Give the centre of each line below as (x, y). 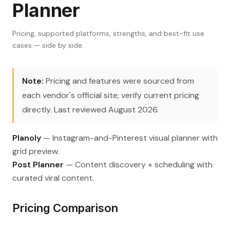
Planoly (27, 138)
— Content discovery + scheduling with (138, 165)
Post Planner (38, 165)
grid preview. (36, 151)
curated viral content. (53, 178)
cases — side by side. (48, 45)
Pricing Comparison (65, 208)
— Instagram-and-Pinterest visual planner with (129, 138)
